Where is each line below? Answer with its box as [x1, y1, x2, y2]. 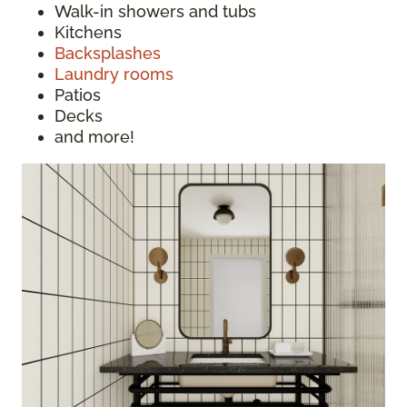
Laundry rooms [55, 64, 174, 84]
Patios [55, 84, 101, 104]
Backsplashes [55, 43, 161, 63]
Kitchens [55, 22, 122, 42]
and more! [55, 126, 134, 146]
